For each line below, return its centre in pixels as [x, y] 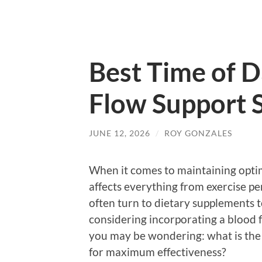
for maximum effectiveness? [158, 251]
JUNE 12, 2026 [120, 133]
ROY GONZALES [198, 133]
